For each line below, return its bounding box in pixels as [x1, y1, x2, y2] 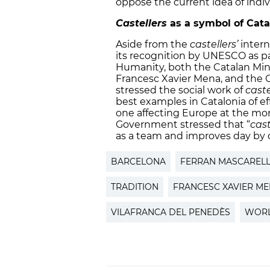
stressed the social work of [116, 84, 245, 96]
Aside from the [116, 38, 190, 50]
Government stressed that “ [116, 118, 250, 130]
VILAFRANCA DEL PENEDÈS [111, 206, 230, 218]
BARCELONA [111, 155, 166, 167]
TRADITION [111, 181, 159, 192]
